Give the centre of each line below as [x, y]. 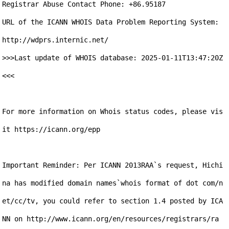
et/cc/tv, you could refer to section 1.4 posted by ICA [113, 201]
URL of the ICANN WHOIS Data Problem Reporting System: [111, 22]
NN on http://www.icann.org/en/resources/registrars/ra [111, 219]
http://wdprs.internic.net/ [55, 40]
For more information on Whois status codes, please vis [113, 111]
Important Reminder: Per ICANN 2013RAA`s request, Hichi [113, 165]
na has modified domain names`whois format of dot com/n [113, 183]
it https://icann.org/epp [51, 129]
